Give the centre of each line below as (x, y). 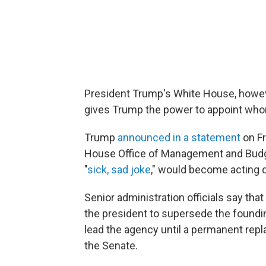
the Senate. (111, 246)
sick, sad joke (119, 170)
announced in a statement (179, 138)
